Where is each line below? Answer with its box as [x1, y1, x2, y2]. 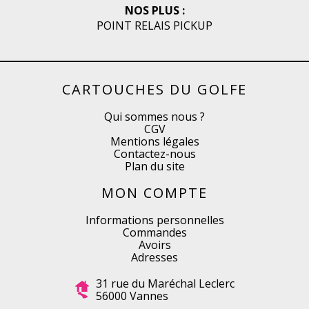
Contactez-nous [113, 146, 196, 161]
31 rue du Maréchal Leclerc [95, 276, 235, 291]
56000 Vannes [95, 288, 168, 303]
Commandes [122, 225, 187, 240]
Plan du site [124, 159, 185, 174]
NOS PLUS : [124, 3, 185, 18]
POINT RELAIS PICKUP [97, 18, 212, 33]
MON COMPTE [101, 183, 208, 202]
